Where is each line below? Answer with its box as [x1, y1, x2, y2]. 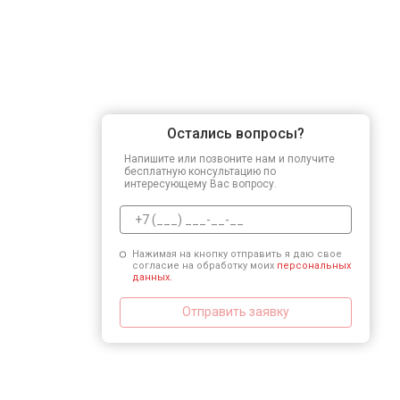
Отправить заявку [182, 304, 289, 319]
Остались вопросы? [167, 124, 304, 142]
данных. [131, 271, 172, 283]
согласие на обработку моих [131, 259, 277, 271]
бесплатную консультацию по [124, 164, 276, 178]
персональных [276, 259, 351, 271]
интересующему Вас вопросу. [124, 177, 277, 190]
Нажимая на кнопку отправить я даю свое [131, 247, 342, 260]
